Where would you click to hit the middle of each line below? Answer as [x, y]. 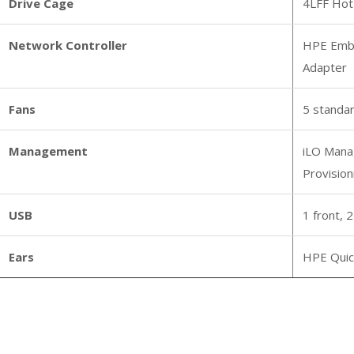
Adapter [324, 67]
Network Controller [68, 45]
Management [48, 151]
